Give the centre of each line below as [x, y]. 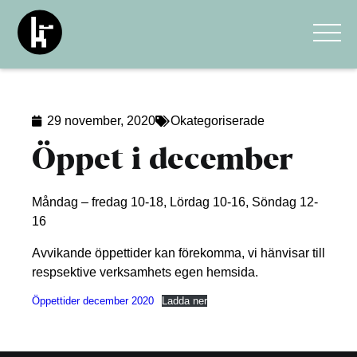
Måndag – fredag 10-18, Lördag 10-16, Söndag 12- [175, 202]
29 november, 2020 [101, 121]
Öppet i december [163, 162]
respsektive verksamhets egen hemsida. [145, 272]
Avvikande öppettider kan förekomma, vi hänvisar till [178, 253]
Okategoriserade [218, 121]
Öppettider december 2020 [93, 301]
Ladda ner [184, 301]
